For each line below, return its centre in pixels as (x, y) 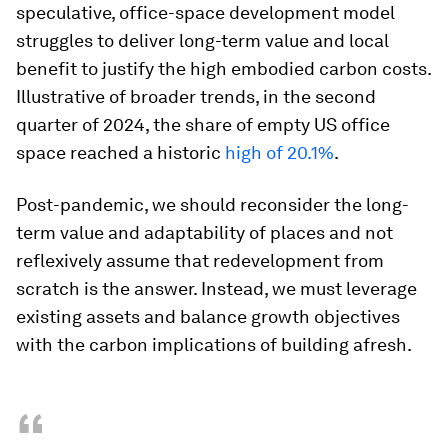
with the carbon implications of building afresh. (214, 344)
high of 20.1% (279, 152)
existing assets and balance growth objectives (208, 316)
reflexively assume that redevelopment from (200, 260)
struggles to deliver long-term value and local (202, 40)
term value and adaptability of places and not (204, 232)
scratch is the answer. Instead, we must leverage (216, 288)
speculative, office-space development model (205, 12)
